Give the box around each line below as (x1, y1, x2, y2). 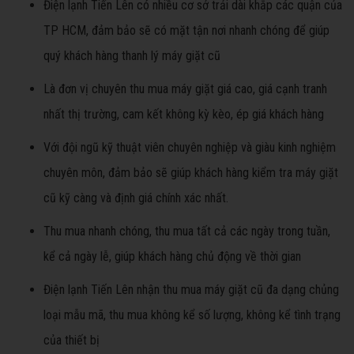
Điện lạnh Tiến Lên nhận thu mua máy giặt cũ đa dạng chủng (43, 282, 339, 298)
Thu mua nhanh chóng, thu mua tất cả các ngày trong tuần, (43, 224, 330, 239)
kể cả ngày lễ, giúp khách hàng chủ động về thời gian (43, 249, 301, 265)
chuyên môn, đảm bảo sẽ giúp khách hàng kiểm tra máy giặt (43, 165, 338, 181)
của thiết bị (43, 333, 100, 348)
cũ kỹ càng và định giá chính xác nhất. (43, 190, 228, 206)
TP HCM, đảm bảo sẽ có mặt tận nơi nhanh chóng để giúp (43, 23, 330, 39)
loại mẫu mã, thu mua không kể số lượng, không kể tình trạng (43, 307, 341, 323)
